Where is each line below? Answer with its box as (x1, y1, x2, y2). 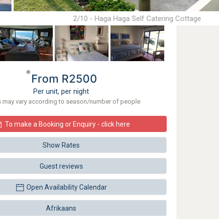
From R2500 (31, 72, 97, 85)
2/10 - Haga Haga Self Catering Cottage (73, 14, 201, 23)
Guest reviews (39, 162, 83, 170)
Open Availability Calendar (25, 183, 108, 191)
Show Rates (43, 141, 80, 149)
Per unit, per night (33, 87, 89, 96)
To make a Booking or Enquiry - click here (5, 120, 131, 128)
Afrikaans (46, 204, 77, 212)
